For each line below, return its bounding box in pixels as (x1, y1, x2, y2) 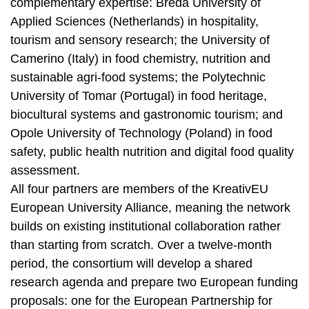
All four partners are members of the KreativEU (10, 182, 268, 196)
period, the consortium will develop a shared (10, 257, 252, 270)
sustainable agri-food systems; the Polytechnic (10, 70, 266, 84)
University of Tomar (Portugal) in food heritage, (10, 89, 267, 103)
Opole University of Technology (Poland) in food (10, 126, 272, 140)
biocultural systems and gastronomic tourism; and (10, 108, 283, 121)
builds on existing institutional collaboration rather (10, 219, 281, 233)
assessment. (10, 163, 80, 177)
